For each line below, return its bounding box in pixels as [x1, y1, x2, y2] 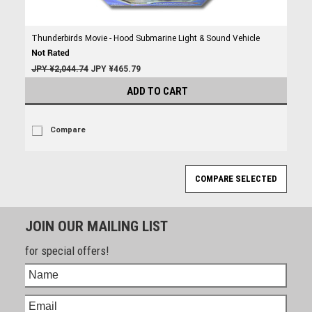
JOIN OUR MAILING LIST [24, 217, 168, 235]
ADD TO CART [127, 85, 188, 97]
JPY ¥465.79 [90, 64, 141, 74]
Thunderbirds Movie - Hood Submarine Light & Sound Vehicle [31, 33, 260, 43]
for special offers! [24, 243, 109, 258]
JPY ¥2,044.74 [31, 64, 88, 74]
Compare [49, 125, 86, 134]
